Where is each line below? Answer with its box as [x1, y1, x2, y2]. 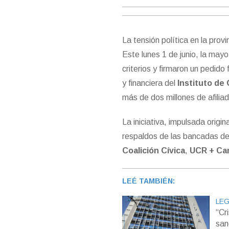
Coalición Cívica [122, 146, 186, 155]
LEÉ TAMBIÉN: [122, 177, 175, 186]
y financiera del [122, 79, 178, 88]
